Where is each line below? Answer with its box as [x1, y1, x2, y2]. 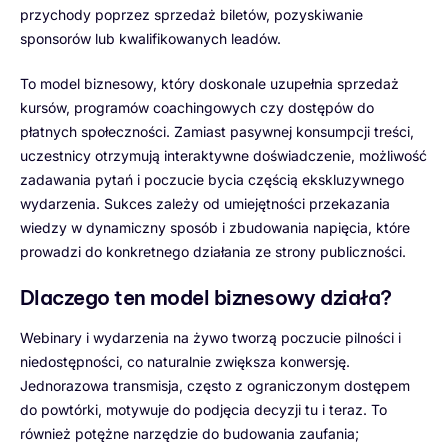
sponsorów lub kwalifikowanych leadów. [20, 29, 281, 47]
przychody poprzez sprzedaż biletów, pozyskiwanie [20, 5, 363, 23]
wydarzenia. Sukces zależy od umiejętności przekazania [20, 194, 390, 212]
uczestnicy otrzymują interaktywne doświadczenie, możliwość [20, 146, 427, 164]
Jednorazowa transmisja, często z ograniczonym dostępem [20, 376, 410, 394]
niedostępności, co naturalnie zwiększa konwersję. [20, 352, 350, 370]
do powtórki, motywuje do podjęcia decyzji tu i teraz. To [20, 400, 387, 418]
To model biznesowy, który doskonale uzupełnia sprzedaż [20, 74, 399, 92]
